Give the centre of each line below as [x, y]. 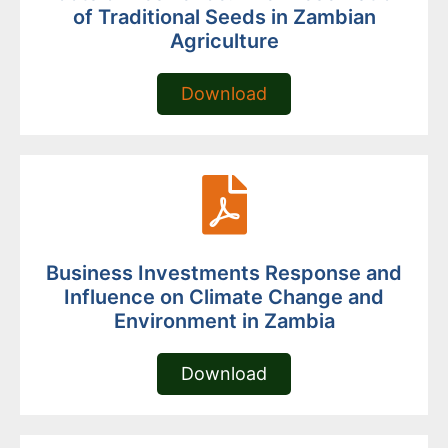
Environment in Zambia [224, 321]
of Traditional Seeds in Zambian [224, 17]
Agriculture [224, 41]
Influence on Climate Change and [224, 297]
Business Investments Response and [224, 273]
